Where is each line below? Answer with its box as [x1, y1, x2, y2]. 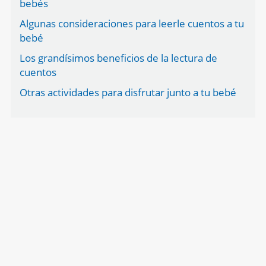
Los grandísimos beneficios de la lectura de [19, 51, 217, 65]
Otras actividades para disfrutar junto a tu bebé [19, 85, 236, 100]
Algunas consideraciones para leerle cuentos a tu [19, 17, 244, 31]
